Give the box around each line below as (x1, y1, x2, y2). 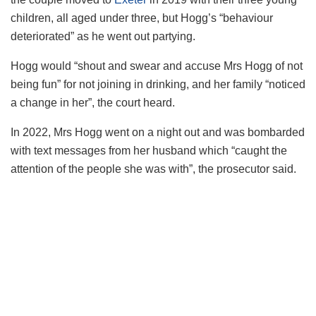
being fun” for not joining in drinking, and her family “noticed (11, 78, 305, 90)
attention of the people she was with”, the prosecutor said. (11, 162, 296, 175)
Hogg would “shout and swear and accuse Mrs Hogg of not (11, 59, 303, 72)
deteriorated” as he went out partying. (11, 30, 195, 42)
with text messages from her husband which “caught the (11, 144, 287, 157)
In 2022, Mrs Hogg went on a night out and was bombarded (11, 126, 305, 138)
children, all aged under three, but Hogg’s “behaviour (11, 11, 273, 24)
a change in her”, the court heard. (11, 96, 175, 109)
